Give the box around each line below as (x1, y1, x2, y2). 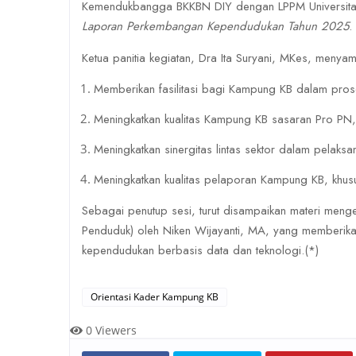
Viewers (92, 323, 137, 338)
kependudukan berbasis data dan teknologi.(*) (82, 242, 319, 259)
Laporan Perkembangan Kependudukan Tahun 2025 (82, 17, 349, 35)
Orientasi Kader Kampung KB (91, 290, 219, 304)
